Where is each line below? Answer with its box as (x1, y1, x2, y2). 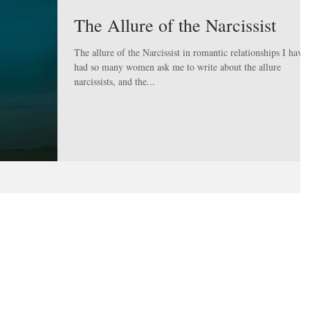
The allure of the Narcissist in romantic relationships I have (74, 46, 307, 59)
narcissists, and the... (74, 75, 155, 88)
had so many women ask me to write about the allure (74, 60, 281, 73)
